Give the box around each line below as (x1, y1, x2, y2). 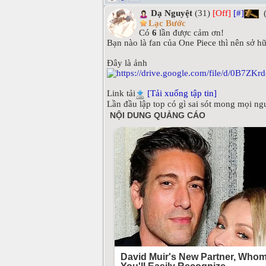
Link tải (107, 88, 135, 99)
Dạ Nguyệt (151, 8, 192, 18)
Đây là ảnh (107, 58, 147, 68)
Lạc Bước (148, 18, 186, 28)
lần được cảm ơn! (157, 28, 224, 38)
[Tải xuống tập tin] (147, 88, 217, 99)
